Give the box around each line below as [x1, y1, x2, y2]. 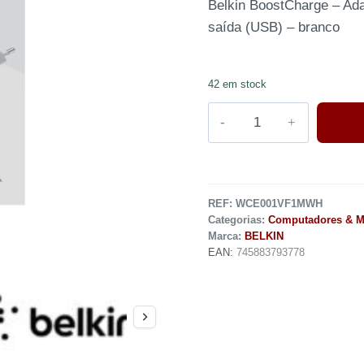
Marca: [208, 230, 245, 242]
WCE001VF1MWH [236, 197, 323, 210]
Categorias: [208, 214, 268, 226]
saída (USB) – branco [208, 19, 340, 35]
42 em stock [208, 78, 266, 90]
